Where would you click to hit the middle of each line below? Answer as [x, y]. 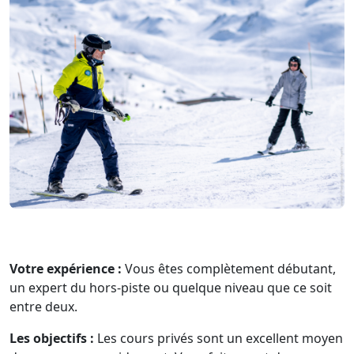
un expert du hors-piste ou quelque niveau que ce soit [171, 288]
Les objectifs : [52, 339]
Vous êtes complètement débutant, [229, 269]
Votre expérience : [66, 269]
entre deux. [43, 307]
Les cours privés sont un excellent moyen [218, 339]
